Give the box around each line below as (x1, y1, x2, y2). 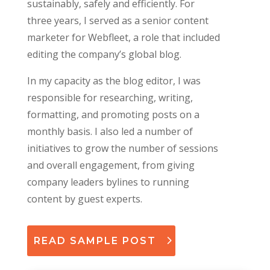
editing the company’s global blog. (27, 48, 184, 61)
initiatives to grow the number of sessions (27, 142, 218, 155)
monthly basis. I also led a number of (27, 125, 193, 138)
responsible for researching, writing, (27, 91, 193, 104)
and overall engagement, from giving (27, 159, 195, 172)
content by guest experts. (27, 192, 142, 206)
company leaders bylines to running (27, 175, 189, 189)
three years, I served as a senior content (27, 14, 209, 27)
